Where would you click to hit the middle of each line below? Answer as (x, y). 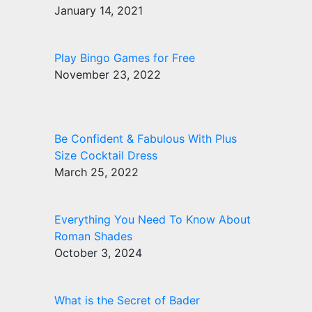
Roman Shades (93, 236)
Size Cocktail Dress (106, 155)
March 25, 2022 (96, 172)
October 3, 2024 (98, 252)
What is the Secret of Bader (127, 300)
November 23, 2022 (108, 75)
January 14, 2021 (99, 11)
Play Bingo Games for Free (125, 58)
